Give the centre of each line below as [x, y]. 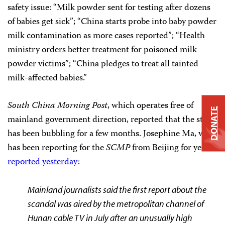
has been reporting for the [57, 148]
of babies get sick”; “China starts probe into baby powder [112, 22]
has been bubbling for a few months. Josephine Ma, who [111, 134]
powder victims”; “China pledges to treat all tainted [103, 64]
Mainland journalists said [73, 190]
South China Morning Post [58, 106]
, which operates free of [150, 106]
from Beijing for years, [172, 148]
